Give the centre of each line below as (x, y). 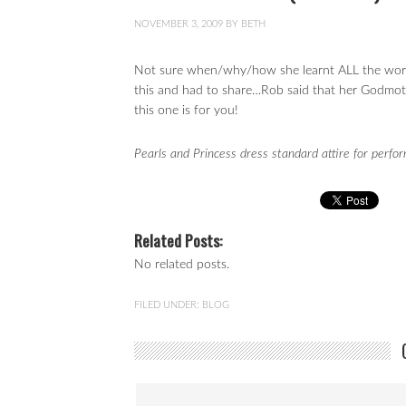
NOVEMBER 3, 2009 (179, 24)
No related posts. (182, 265)
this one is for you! (186, 111)
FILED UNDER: (168, 305)
